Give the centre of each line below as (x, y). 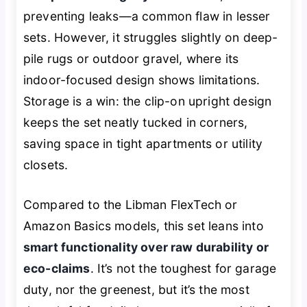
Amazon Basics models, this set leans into (143, 225)
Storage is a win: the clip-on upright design (147, 101)
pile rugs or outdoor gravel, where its (131, 59)
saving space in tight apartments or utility (143, 144)
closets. (46, 165)
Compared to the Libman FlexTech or (130, 204)
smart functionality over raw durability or (146, 247)
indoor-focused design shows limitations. (142, 80)
